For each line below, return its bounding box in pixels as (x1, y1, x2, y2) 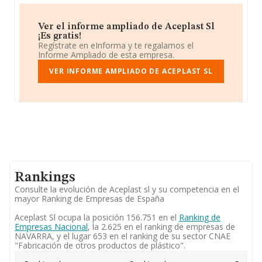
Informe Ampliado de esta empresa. (38, 49, 174, 60)
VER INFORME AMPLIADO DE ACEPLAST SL (49, 66, 213, 76)
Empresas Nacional (15, 221, 88, 232)
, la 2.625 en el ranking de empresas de (88, 221, 235, 232)
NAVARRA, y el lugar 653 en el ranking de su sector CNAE (15, 230, 230, 242)
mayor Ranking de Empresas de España (15, 193, 164, 204)
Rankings (15, 171, 75, 185)
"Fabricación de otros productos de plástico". (15, 240, 185, 251)
